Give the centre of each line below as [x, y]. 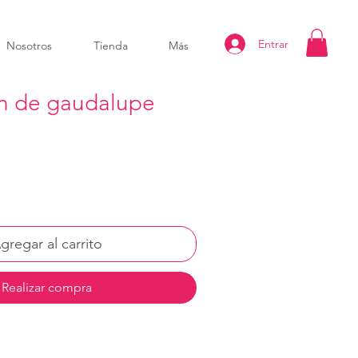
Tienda [110, 46]
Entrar [273, 44]
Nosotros [29, 46]
